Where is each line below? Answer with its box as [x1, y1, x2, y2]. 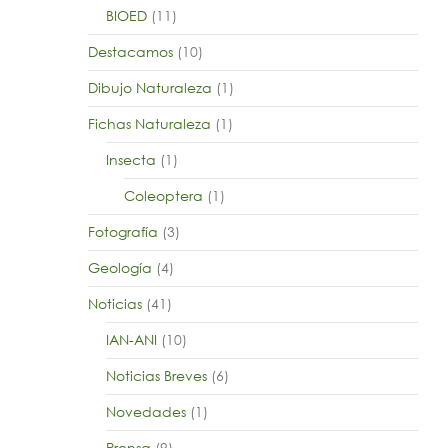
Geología [87, 259, 152, 276]
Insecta [105, 151, 156, 168]
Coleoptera [123, 187, 203, 204]
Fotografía [87, 223, 158, 240]
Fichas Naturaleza [87, 115, 211, 132]
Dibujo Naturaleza [87, 79, 212, 96]
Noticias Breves [105, 367, 207, 384]
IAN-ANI [105, 331, 157, 348]
